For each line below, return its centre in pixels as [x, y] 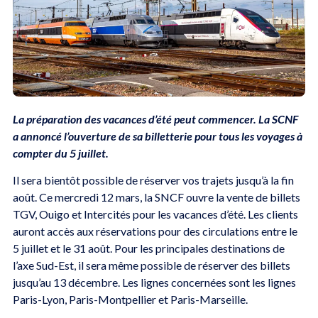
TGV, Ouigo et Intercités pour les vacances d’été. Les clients [155, 214]
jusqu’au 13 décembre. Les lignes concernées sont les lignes [154, 283]
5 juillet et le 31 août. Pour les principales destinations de [148, 248]
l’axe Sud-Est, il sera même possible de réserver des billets [151, 265]
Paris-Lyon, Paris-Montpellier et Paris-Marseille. [131, 300]
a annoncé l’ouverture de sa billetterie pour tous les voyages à [157, 136]
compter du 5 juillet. [61, 153]
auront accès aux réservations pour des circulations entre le [155, 231]
